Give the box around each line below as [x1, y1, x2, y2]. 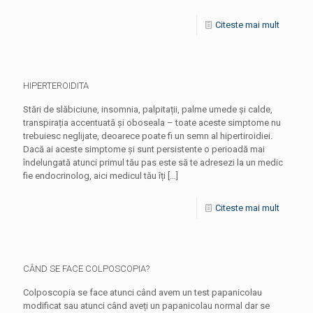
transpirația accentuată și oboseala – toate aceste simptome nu [23, 117, 281, 128]
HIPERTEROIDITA [23, 80, 89, 91]
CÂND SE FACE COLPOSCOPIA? [23, 263, 150, 274]
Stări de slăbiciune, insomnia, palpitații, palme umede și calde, [23, 104, 272, 115]
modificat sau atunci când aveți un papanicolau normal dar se [23, 300, 270, 311]
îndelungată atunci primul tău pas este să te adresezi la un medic [23, 157, 283, 168]
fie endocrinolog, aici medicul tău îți [23, 170, 166, 181]
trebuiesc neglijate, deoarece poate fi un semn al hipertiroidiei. [23, 131, 272, 141]
